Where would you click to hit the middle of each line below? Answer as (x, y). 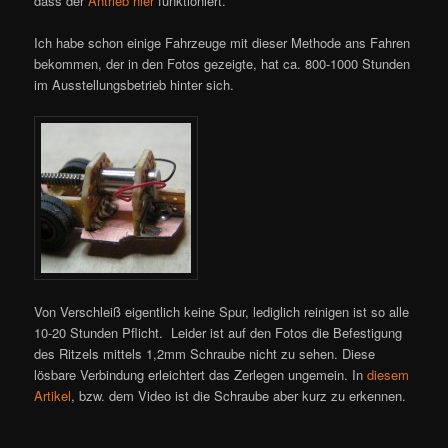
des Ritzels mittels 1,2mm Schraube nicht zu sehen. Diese (205, 354)
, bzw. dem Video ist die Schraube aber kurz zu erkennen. (239, 396)
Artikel (53, 396)
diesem (388, 375)
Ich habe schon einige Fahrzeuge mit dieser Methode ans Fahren (222, 42)
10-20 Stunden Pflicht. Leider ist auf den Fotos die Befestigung (218, 333)
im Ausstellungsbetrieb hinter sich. (134, 84)
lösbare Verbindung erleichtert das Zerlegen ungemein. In (201, 375)
